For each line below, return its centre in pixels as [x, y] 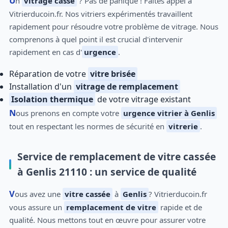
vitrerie [183, 126]
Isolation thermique [52, 99]
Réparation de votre [48, 74]
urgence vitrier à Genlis [169, 113]
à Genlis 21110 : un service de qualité [107, 172]
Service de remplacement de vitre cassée [116, 157]
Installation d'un [41, 87]
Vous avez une [38, 194]
